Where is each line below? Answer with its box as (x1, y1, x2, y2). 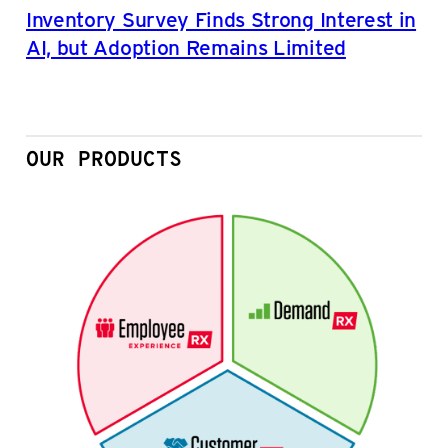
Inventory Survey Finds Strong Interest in (26, 3, 417, 32)
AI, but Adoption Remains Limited (26, 31, 346, 60)
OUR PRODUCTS (26, 150, 182, 172)
